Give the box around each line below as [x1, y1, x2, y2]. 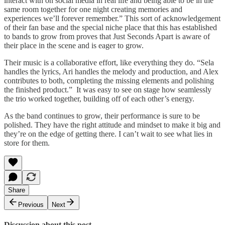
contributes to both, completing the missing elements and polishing [4, 76, 214, 85]
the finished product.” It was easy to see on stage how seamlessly [4, 85, 211, 94]
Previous [18, 200, 44, 208]
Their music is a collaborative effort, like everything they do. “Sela [4, 58, 214, 67]
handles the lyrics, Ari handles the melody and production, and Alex [4, 67, 218, 76]
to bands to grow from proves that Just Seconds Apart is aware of [4, 32, 210, 41]
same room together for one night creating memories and [4, 5, 182, 14]
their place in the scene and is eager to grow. [4, 41, 144, 50]
